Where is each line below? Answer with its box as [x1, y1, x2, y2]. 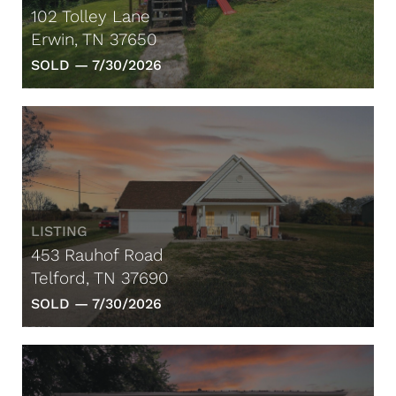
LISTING [31, 223, 88, 240]
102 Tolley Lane [31, 5, 150, 27]
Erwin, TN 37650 [31, 28, 157, 49]
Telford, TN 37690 [31, 268, 169, 289]
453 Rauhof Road [31, 245, 164, 266]
